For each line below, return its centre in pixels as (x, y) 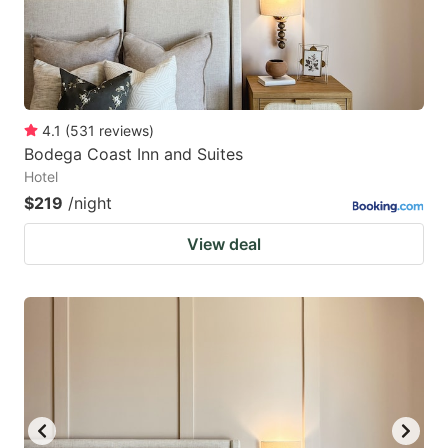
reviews (124, 131)
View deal (224, 244)
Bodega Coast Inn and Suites (133, 154)
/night (90, 203)
